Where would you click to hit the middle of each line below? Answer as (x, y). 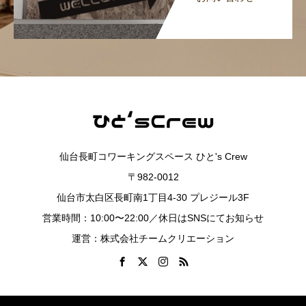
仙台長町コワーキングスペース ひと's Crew (153, 156)
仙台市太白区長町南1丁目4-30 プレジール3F (153, 197)
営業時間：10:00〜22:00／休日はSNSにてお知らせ (153, 218)
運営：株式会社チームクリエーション (153, 238)
